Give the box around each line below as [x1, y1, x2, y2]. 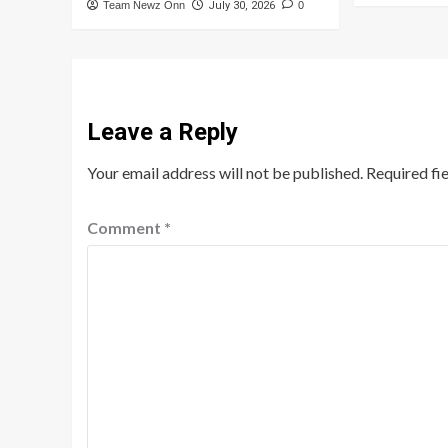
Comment [87, 218, 164, 238]
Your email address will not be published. [87, 163, 363, 183]
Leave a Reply [87, 118, 238, 147]
